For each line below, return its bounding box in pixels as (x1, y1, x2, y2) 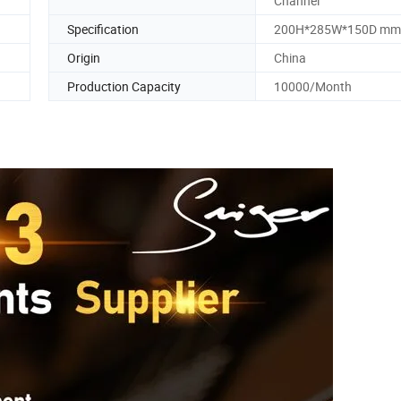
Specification (67, 20, 139, 38)
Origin (67, 48, 100, 66)
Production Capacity (67, 77, 181, 95)
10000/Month (274, 77, 352, 95)
